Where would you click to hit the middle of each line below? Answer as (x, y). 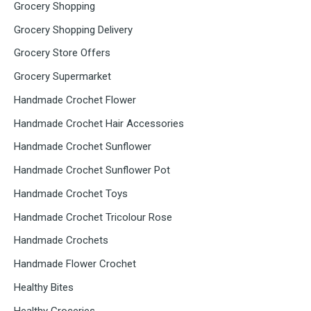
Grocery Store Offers (62, 53)
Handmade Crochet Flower (75, 100)
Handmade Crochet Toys (71, 193)
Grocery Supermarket (62, 76)
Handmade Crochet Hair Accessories (99, 123)
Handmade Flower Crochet (75, 264)
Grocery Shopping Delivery (73, 30)
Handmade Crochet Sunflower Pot (92, 170)
